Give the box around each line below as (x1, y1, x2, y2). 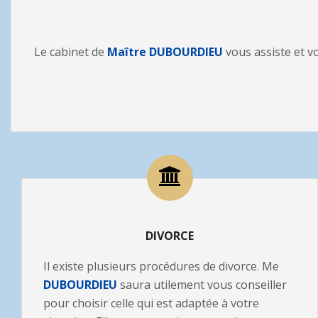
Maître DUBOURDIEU (104, 44, 223, 60)
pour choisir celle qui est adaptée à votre (43, 295, 259, 311)
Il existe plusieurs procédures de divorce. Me (43, 258, 279, 274)
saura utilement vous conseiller (117, 277, 287, 292)
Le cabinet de (34, 44, 104, 60)
